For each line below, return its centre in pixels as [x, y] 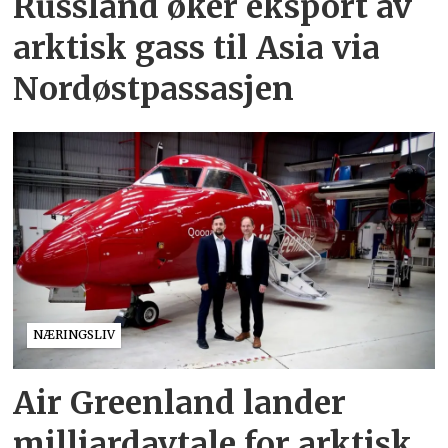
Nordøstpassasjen [154, 88]
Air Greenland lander [180, 402]
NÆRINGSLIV [74, 335]
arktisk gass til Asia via [197, 47]
